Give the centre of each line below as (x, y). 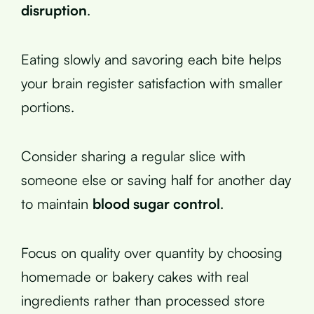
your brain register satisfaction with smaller (152, 83)
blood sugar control (156, 203)
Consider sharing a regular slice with (133, 156)
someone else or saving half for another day (156, 179)
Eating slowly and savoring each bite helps (151, 59)
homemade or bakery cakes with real (135, 276)
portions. (48, 107)
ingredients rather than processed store (143, 300)
